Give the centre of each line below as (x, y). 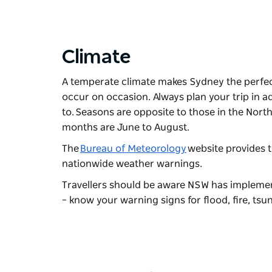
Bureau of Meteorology (133, 148)
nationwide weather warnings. (133, 164)
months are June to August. (126, 127)
